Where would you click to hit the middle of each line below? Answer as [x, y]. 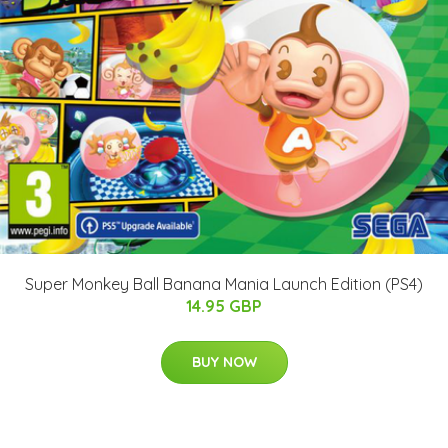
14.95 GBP [224, 305]
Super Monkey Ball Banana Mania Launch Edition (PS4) [224, 283]
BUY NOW [224, 361]
